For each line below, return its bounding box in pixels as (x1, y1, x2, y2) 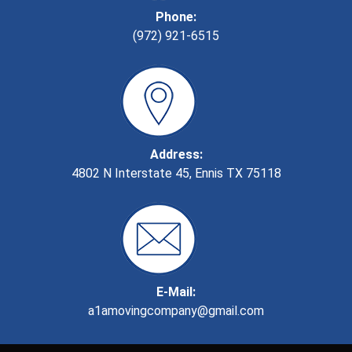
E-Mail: (156, 284, 196, 300)
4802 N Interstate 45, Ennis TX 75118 (71, 166, 281, 181)
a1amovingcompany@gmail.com (88, 303, 264, 319)
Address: (149, 147, 203, 163)
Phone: (156, 9, 196, 25)
